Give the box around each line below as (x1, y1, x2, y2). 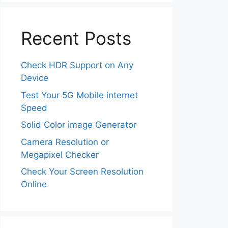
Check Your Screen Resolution (21, 166, 144, 177)
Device (21, 73, 48, 83)
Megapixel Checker (21, 149, 99, 160)
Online (21, 179, 47, 189)
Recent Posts (21, 27, 131, 49)
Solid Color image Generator (21, 120, 136, 130)
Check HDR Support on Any (21, 60, 133, 70)
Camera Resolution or (21, 136, 109, 147)
